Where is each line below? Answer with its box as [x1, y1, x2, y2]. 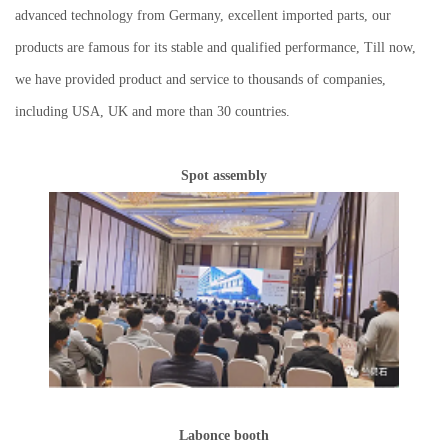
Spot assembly [181, 168, 267, 184]
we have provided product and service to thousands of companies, [15, 72, 386, 88]
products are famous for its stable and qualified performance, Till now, [15, 40, 416, 56]
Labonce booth [179, 428, 269, 444]
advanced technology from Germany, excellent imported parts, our [15, 8, 391, 24]
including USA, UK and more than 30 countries [15, 104, 286, 120]
